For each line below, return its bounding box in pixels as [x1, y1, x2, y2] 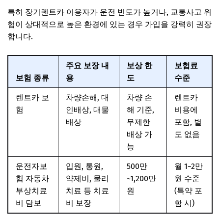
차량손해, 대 [66, 92, 109, 102]
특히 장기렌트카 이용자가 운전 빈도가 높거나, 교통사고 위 [7, 7, 212, 17]
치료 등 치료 [66, 186, 109, 195]
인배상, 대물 [66, 105, 109, 114]
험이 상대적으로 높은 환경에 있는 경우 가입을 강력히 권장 [7, 19, 212, 29]
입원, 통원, [66, 161, 103, 171]
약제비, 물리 [66, 173, 109, 183]
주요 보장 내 [66, 60, 109, 70]
